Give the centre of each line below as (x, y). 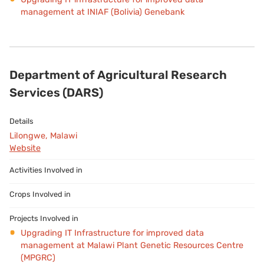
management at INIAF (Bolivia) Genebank (102, 12)
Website (25, 148)
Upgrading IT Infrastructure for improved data (112, 233)
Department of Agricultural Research (118, 75)
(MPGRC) (38, 258)
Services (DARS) (56, 92)
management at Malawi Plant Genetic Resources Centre (132, 245)
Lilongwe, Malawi (43, 136)
